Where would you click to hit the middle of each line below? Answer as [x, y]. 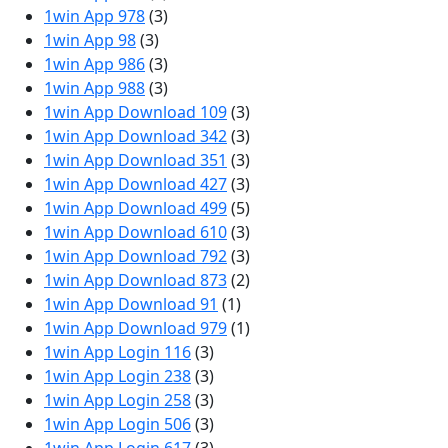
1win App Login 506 [117, 424]
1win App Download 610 [135, 232]
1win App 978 [94, 16]
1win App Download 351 [135, 160]
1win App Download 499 [135, 208]
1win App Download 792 [135, 256]
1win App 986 [94, 64]
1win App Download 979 [135, 328]
